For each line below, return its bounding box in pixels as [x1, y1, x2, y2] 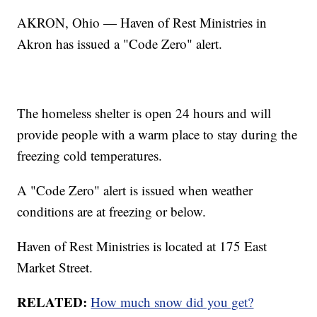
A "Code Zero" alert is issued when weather [17, 181, 253, 200]
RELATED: [17, 292, 91, 312]
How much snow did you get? [91, 293, 254, 311]
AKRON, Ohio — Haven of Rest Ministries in [17, 13, 267, 32]
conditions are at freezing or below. [17, 202, 207, 221]
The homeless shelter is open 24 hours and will [17, 104, 272, 122]
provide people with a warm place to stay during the [17, 125, 298, 144]
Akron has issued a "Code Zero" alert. [17, 35, 223, 53]
